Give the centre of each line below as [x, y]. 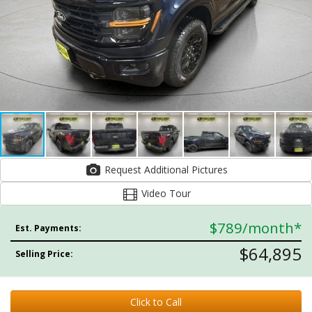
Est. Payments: [49, 228]
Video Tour [164, 193]
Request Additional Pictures [209, 170]
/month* [272, 228]
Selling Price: [45, 254]
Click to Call [156, 302]
